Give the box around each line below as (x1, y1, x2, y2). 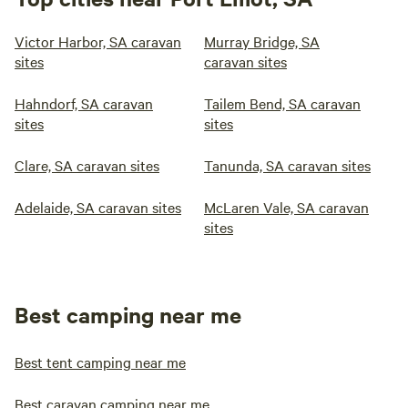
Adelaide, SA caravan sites (15, 197, 181, 217)
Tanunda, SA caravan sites (204, 155, 371, 175)
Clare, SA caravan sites (15, 155, 159, 175)
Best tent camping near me (15, 352, 186, 372)
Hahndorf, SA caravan (15, 93, 153, 113)
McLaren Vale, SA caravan (204, 197, 369, 217)
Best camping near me (15, 300, 241, 329)
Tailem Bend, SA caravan (204, 93, 361, 113)
